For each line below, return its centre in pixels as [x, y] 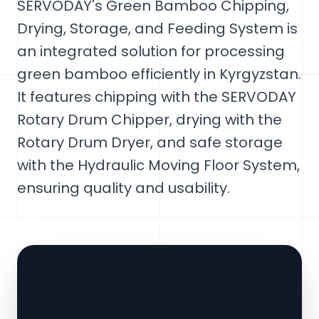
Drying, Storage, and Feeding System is [157, 28]
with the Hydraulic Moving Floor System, [158, 165]
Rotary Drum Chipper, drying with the [150, 120]
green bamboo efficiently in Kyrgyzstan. [159, 74]
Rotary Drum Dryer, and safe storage [150, 142]
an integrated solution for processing [151, 51]
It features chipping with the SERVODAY [157, 97]
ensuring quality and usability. [124, 188]
